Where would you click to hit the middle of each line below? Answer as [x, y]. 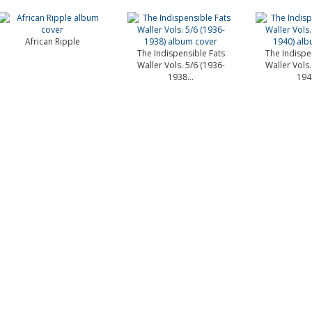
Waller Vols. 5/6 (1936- [181, 65]
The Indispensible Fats [181, 53]
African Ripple [52, 41]
